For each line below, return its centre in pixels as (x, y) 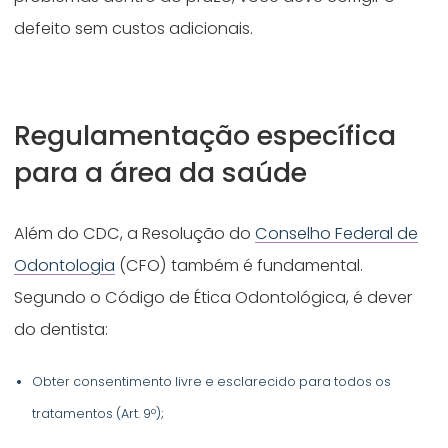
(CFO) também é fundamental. (239, 265)
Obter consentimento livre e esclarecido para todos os (212, 381)
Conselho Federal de (337, 233)
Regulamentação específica (205, 135)
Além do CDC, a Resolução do (135, 233)
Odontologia (65, 265)
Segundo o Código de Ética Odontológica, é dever (213, 297)
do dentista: (63, 329)
